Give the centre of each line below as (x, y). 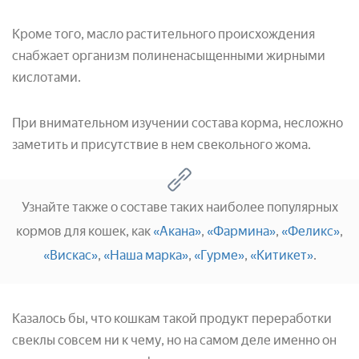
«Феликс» (311, 232)
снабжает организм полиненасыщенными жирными (169, 56)
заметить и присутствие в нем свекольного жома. (161, 145)
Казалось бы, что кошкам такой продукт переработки (172, 319)
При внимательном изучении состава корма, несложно (177, 123)
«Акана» (177, 232)
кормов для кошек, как (85, 232)
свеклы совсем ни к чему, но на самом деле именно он (174, 341)
